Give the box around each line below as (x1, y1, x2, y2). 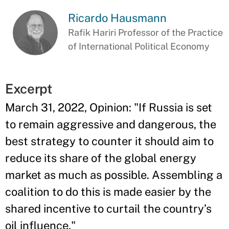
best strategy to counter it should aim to (5, 134, 214, 148)
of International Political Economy (68, 41, 210, 52)
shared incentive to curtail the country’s (5, 202, 212, 216)
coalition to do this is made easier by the (5, 185, 211, 199)
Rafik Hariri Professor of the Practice (68, 27, 223, 38)
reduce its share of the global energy (5, 151, 196, 165)
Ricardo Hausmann (68, 11, 167, 25)
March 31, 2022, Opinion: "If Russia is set (5, 101, 212, 114)
